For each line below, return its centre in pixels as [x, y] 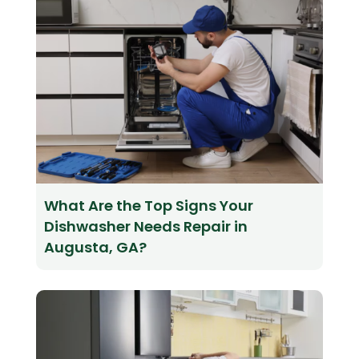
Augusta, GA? [95, 248]
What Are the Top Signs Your [148, 206]
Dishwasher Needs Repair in [145, 227]
